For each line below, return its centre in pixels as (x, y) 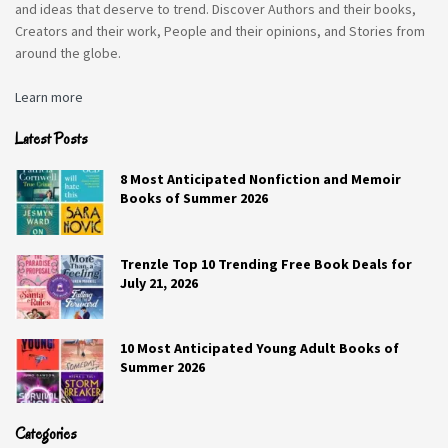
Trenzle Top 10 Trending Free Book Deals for (266, 263)
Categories (46, 434)
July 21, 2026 (159, 282)
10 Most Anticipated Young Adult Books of (259, 347)
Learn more (49, 97)
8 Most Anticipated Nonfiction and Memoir (260, 179)
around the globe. (68, 53)
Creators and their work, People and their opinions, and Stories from (220, 31)
